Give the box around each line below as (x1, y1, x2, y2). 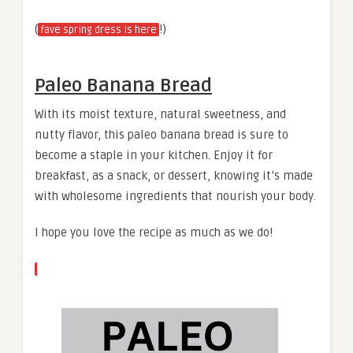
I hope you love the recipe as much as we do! (35, 225, 273, 240)
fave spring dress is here (40, 23, 157, 36)
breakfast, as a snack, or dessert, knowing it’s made (35, 168, 313, 183)
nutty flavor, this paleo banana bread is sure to (35, 127, 288, 142)
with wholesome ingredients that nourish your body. (35, 188, 316, 203)
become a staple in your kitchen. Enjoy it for (35, 147, 273, 162)
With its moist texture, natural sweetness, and (35, 106, 286, 121)
